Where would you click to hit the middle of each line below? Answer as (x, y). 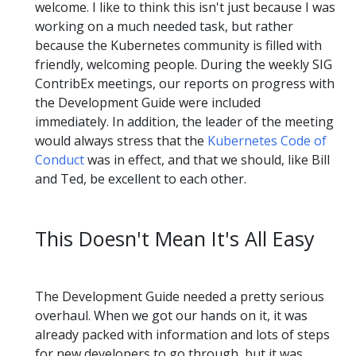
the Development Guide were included (148, 102)
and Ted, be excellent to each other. (141, 178)
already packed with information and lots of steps (182, 335)
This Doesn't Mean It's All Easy (175, 238)
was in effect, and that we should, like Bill (207, 159)
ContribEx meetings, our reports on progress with (185, 83)
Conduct (60, 159)
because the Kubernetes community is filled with (178, 45)
